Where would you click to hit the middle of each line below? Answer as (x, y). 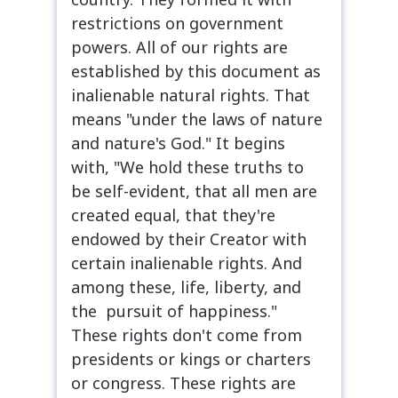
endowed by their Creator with (189, 239)
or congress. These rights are (183, 382)
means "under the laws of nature (197, 119)
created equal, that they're (173, 215)
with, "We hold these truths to (187, 167)
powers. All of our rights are (179, 47)
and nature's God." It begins (178, 143)
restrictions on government (177, 23)
